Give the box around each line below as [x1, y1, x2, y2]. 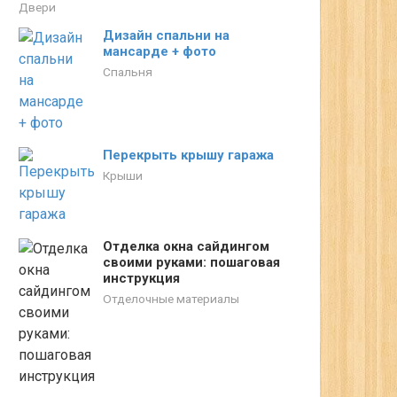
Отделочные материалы [103, 292, 239, 306]
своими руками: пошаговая [103, 254, 280, 270]
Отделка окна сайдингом [103, 238, 269, 254]
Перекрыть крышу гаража [103, 147, 274, 163]
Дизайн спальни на [103, 27, 230, 43]
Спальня [103, 65, 152, 79]
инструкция [103, 270, 180, 286]
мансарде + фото [103, 43, 216, 59]
